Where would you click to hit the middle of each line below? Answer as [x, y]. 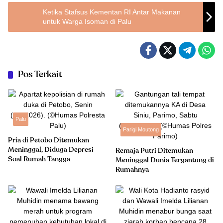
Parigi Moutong [141, 129]
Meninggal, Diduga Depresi [51, 150]
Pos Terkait [40, 75]
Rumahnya [132, 170]
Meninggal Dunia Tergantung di [165, 160]
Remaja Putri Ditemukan [154, 151]
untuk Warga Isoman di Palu [87, 21]
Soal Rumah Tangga [39, 159]
